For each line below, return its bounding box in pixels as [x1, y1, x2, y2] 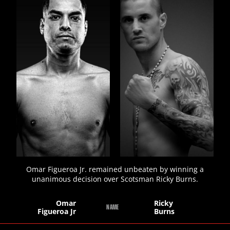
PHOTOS [185, 23, 206, 32]
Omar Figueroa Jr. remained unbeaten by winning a [26, 164, 204, 175]
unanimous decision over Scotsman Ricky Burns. [32, 174, 198, 184]
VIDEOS [187, 53, 206, 62]
